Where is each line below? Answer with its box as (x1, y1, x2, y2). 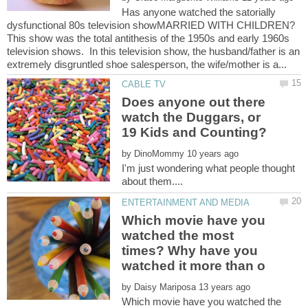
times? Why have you (122, 243, 258, 258)
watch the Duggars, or (122, 109, 261, 124)
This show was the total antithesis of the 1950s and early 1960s (7, 32, 289, 45)
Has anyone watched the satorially (122, 6, 276, 19)
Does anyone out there (122, 94, 266, 109)
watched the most (122, 228, 234, 243)
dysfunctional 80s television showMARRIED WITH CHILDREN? (7, 19, 298, 32)
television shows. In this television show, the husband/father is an (7, 45, 300, 58)
